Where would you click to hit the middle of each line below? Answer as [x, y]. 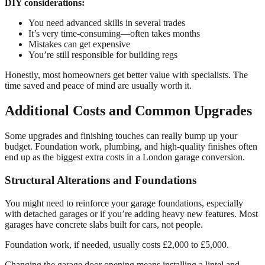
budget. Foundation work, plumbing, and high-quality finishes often [131, 147]
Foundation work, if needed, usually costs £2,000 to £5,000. [117, 244]
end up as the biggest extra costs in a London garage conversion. [125, 157]
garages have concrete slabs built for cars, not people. [104, 224]
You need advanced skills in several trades [107, 23]
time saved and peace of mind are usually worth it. [98, 86]
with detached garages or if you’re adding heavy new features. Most [131, 214]
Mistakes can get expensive [79, 44]
